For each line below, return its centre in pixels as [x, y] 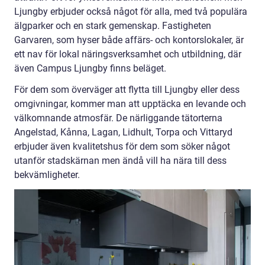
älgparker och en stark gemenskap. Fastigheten [113, 26]
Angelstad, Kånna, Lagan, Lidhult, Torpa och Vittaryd [123, 132]
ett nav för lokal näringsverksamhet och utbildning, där [128, 54]
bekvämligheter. [47, 175]
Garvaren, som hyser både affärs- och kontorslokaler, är [129, 40]
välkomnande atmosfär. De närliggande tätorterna [118, 118]
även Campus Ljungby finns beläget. [90, 69]
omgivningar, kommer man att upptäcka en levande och [130, 104]
